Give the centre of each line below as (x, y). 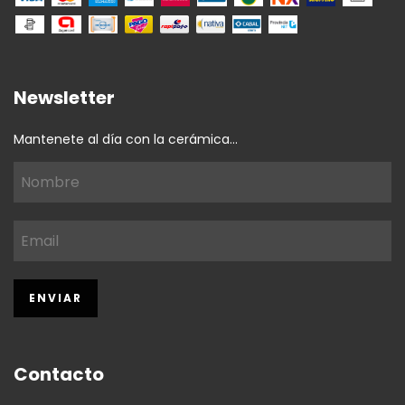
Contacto (59, 375)
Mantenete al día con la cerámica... (126, 140)
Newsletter (64, 98)
